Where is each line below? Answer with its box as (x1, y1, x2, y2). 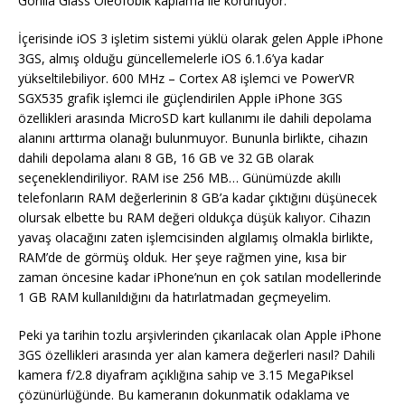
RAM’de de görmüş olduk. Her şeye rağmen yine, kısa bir (18, 249, 346, 267)
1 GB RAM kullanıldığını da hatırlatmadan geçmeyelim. (18, 288, 331, 306)
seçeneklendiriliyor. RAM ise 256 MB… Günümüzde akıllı (18, 169, 341, 187)
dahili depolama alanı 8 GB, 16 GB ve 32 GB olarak (18, 149, 314, 167)
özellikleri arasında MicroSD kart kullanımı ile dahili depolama (18, 109, 372, 127)
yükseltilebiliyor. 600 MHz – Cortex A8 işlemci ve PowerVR (18, 70, 354, 88)
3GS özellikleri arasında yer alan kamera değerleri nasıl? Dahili (18, 346, 375, 364)
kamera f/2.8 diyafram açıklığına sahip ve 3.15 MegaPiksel (18, 366, 353, 384)
